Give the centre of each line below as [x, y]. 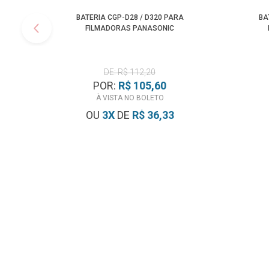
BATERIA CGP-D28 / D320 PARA [130, 18]
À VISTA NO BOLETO [130, 98]
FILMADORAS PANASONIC [130, 29]
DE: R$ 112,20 [130, 72]
